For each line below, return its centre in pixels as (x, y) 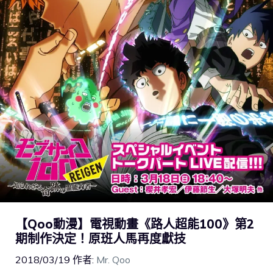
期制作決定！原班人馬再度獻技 (101, 239)
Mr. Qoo (113, 260)
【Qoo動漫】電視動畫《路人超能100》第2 (135, 224)
